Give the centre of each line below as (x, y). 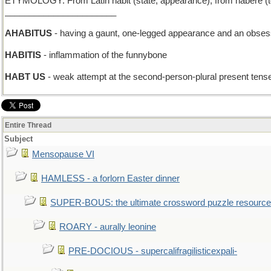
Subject (18, 139)
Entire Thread (28, 125)
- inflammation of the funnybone (104, 55)
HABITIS (23, 55)
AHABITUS (28, 33)
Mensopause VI (63, 154)
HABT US (25, 77)
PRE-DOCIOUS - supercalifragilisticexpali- (153, 251)
